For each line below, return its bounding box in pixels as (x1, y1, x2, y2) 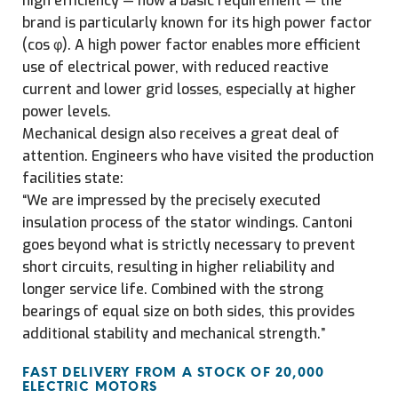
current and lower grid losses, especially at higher (22, 80, 356, 99)
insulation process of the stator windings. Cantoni (22, 213, 353, 232)
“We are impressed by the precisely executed (22, 191, 321, 210)
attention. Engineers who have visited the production (22, 147, 374, 165)
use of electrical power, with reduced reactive (22, 58, 329, 76)
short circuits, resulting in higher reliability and (22, 258, 335, 276)
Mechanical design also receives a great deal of (22, 124, 339, 143)
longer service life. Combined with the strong (22, 280, 323, 298)
